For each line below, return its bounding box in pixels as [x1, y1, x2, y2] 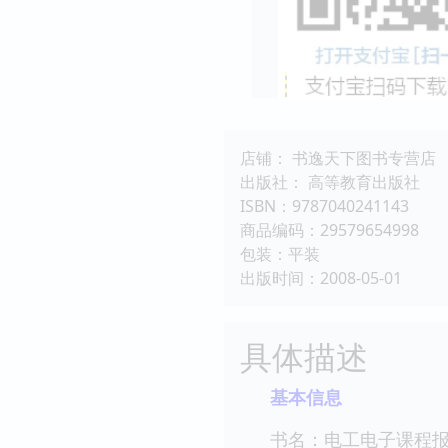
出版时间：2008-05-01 [240, 266, 402, 289]
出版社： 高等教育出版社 [240, 170, 420, 193]
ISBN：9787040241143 [240, 194, 409, 217]
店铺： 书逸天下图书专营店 [240, 146, 436, 169]
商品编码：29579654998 [240, 218, 419, 241]
